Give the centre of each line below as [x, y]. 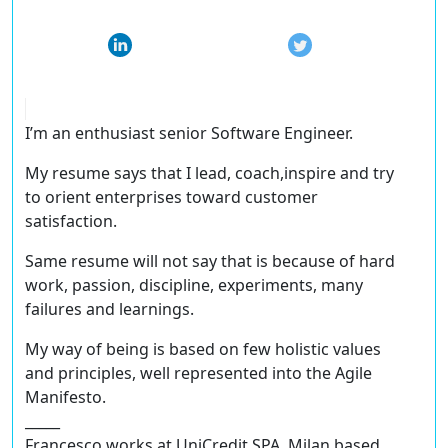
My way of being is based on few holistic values [203, 349]
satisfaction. [71, 221]
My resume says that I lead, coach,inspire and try [209, 173]
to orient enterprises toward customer [171, 197]
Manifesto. [65, 397]
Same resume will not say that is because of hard [210, 261]
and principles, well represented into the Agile [198, 373]
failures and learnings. [109, 309]
